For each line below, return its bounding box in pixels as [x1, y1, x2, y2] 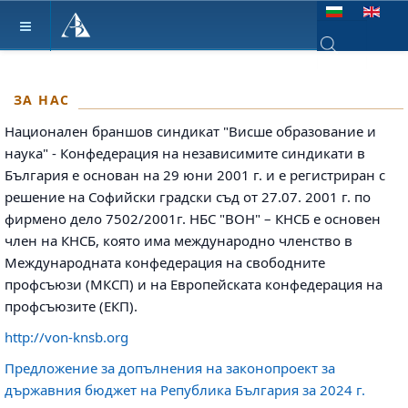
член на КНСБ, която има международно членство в [5, 231, 352, 250]
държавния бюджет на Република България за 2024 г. [5, 381, 369, 399]
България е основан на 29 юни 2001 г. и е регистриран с [5, 166, 385, 184]
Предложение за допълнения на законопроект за [5, 359, 335, 377]
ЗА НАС [14, 91, 70, 108]
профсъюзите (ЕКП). [5, 297, 138, 315]
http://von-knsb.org [5, 328, 128, 346]
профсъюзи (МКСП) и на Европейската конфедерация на [5, 275, 382, 293]
